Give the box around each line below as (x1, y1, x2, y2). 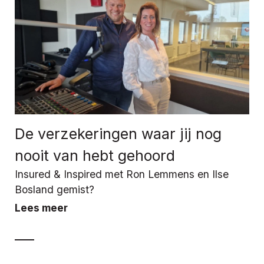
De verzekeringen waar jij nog (15, 124, 222, 143)
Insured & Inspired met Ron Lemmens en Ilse (15, 167, 229, 180)
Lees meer (15, 201, 68, 214)
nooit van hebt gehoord (15, 146, 175, 164)
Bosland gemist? (15, 183, 94, 196)
